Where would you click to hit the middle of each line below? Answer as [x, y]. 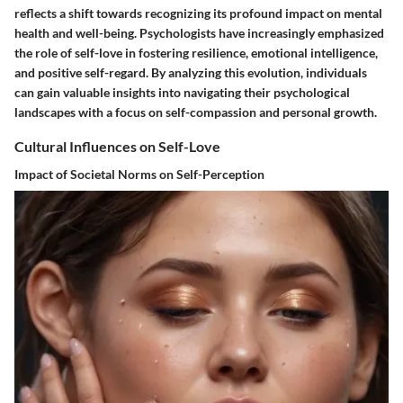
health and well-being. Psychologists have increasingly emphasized [199, 32]
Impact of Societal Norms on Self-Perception [139, 175]
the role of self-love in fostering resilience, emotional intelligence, [196, 52]
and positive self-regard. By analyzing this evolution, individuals [191, 72]
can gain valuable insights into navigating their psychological [182, 92]
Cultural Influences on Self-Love [117, 146]
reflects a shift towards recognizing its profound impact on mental [198, 13]
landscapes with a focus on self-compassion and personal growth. [196, 112]
